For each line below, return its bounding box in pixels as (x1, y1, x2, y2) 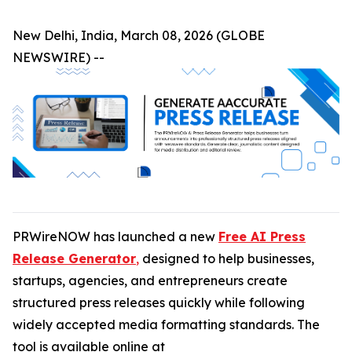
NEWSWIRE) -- (13, 49, 104, 65)
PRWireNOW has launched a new (13, 228, 218, 244)
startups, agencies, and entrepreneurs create (13, 272, 288, 288)
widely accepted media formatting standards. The (13, 316, 320, 332)
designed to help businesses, (139, 250, 314, 266)
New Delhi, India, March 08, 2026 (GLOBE (13, 27, 265, 43)
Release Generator (13, 250, 136, 266)
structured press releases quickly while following (13, 294, 305, 310)
